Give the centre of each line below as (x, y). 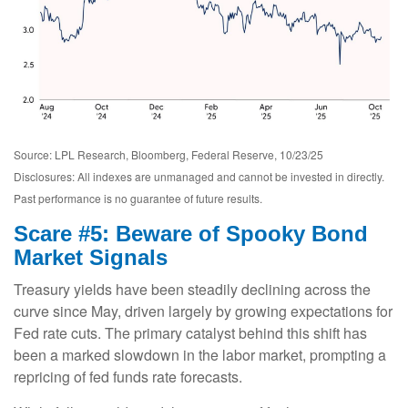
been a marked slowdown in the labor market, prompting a (200, 355)
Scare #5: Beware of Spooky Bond (191, 234)
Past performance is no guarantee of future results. (138, 199)
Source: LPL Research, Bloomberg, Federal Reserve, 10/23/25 (168, 155)
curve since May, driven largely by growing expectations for (203, 311)
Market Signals (91, 258)
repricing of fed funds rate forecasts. (128, 377)
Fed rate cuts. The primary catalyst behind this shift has (190, 333)
